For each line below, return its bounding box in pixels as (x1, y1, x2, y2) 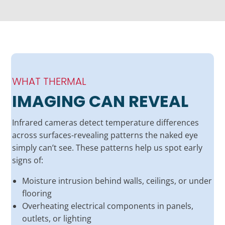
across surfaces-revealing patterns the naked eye (12, 129, 198, 141)
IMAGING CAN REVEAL (12, 89, 188, 113)
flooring (22, 187, 52, 199)
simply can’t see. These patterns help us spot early (12, 142, 202, 153)
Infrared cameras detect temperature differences (12, 117, 199, 128)
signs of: (12, 154, 43, 166)
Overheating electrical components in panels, (22, 200, 193, 211)
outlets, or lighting (22, 212, 91, 224)
